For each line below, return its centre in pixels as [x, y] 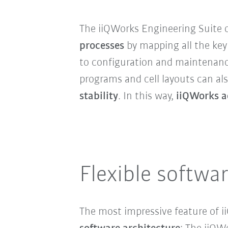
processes [102, 46]
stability [98, 96]
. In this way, [147, 96]
